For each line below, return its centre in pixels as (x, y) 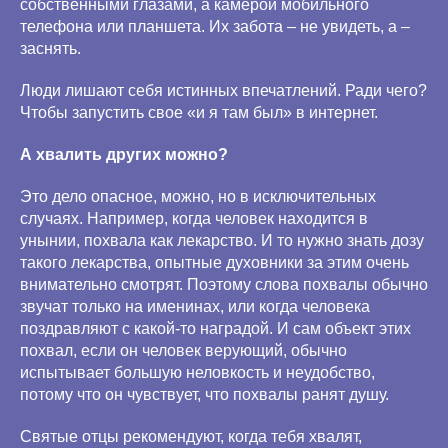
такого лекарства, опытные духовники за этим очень (214, 262)
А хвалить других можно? (124, 154)
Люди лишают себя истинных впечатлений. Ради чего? (223, 90)
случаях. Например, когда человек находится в (194, 218)
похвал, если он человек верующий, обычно (183, 350)
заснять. (50, 48)
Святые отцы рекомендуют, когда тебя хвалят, (191, 436)
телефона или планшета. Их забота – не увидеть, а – (215, 26)
